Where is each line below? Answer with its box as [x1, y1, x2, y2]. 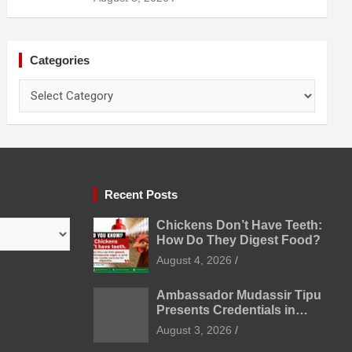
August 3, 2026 [156, 324, 232, 336]
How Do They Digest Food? [156, 233, 321, 247]
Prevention [93, 2, 173, 19]
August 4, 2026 [156, 254, 232, 266]
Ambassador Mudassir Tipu [156, 288, 321, 302]
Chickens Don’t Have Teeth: [156, 218, 322, 232]
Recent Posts [104, 188, 178, 201]
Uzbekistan [156, 318, 223, 332]
